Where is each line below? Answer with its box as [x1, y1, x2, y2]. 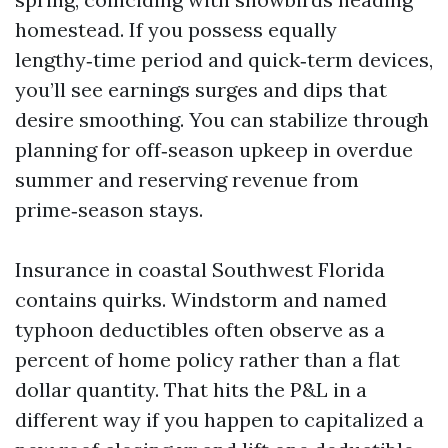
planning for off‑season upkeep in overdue [15, 137, 413, 162]
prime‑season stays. [15, 197, 203, 222]
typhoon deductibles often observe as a [15, 317, 385, 342]
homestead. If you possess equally [15, 17, 337, 42]
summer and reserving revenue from [15, 167, 359, 192]
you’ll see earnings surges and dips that [15, 77, 387, 102]
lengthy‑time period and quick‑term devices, [15, 47, 433, 72]
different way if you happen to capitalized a [15, 407, 424, 432]
